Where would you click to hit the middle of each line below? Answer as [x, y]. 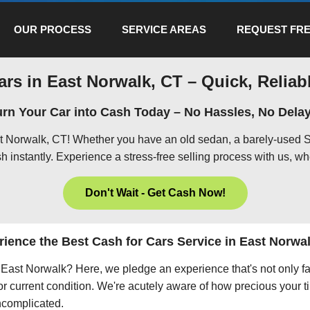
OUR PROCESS [52, 29]
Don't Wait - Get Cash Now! [155, 193]
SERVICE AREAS [164, 29]
